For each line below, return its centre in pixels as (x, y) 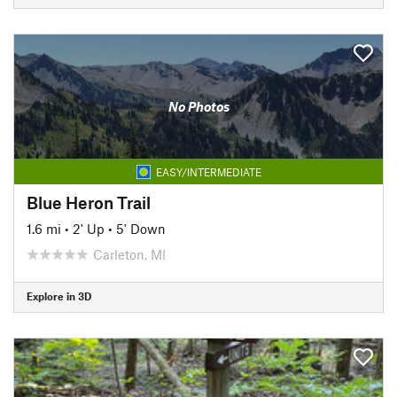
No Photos (198, 106)
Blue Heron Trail (89, 202)
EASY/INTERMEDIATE (208, 171)
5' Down (141, 228)
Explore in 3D (59, 296)
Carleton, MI (129, 254)
